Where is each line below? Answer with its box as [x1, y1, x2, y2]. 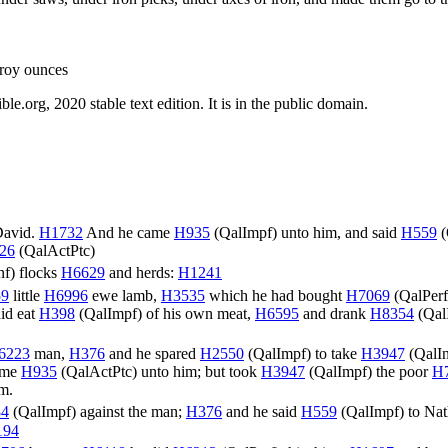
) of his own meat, [137, 305, 255, 323]
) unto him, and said [272, 224, 401, 242]
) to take [306, 345, 361, 363]
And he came [83, 224, 174, 242]
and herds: [105, 264, 178, 282]
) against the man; [71, 403, 186, 421]
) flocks [10, 264, 61, 282]
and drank [299, 305, 370, 323]
